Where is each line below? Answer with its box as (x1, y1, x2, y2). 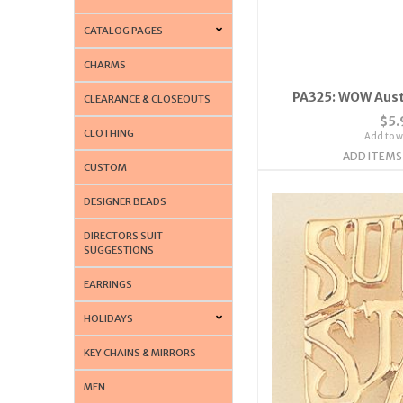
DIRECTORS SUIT (84, 228, 164, 242)
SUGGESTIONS (84, 243, 155, 256)
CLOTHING (84, 126, 135, 139)
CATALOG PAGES (84, 23, 164, 37)
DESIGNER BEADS (84, 194, 167, 208)
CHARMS (84, 58, 127, 71)
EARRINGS (84, 277, 133, 291)
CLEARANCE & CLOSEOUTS (84, 92, 211, 105)
